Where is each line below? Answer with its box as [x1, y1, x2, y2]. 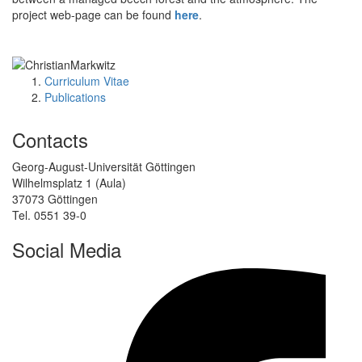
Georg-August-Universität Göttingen [12, 158, 196, 175]
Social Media [12, 234, 121, 263]
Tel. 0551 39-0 [12, 206, 86, 223]
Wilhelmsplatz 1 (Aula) [12, 174, 126, 191]
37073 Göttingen [12, 190, 98, 207]
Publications [44, 88, 106, 105]
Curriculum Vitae [44, 72, 129, 89]
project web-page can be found [12, 6, 175, 23]
